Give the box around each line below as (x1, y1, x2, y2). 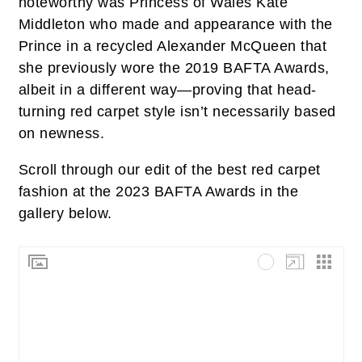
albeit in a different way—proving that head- (18, 82, 317, 98)
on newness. (18, 125, 104, 141)
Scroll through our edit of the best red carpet (18, 162, 321, 178)
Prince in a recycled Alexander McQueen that (18, 38, 326, 54)
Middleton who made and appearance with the (18, 16, 333, 32)
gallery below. (18, 205, 112, 221)
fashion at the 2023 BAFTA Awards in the (18, 183, 298, 200)
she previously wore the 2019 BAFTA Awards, (18, 60, 330, 76)
